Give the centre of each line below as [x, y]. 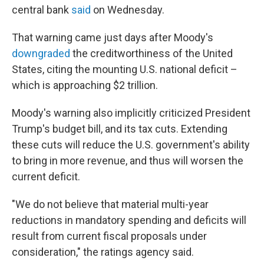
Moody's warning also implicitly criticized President [131, 113]
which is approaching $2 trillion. [85, 85]
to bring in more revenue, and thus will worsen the [128, 161]
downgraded [42, 53]
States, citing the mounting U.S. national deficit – [125, 69]
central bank [42, 10]
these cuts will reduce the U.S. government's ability [131, 145]
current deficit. [46, 176]
